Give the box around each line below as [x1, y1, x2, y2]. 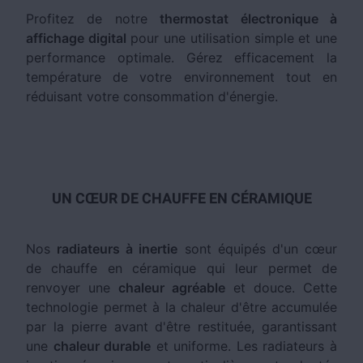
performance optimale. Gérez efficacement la [26, 49, 337, 66]
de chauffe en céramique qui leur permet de [26, 260, 337, 276]
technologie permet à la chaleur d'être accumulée [26, 299, 337, 315]
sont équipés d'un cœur [177, 241, 338, 257]
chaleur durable [53, 338, 152, 354]
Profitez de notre [26, 11, 160, 27]
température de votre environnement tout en [26, 69, 337, 85]
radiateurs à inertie [57, 241, 178, 257]
